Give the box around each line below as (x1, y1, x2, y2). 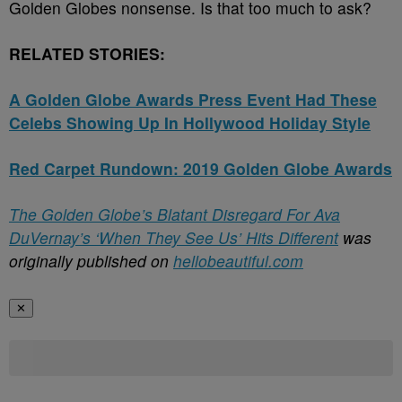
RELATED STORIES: (9, 41, 165, 65)
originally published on (9, 249, 173, 272)
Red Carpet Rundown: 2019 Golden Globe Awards (9, 156, 392, 179)
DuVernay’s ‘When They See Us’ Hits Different (9, 225, 338, 249)
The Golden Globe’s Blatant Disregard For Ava (9, 202, 340, 225)
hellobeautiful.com (173, 249, 303, 272)
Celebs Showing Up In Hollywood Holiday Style (9, 110, 371, 134)
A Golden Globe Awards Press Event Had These (9, 87, 377, 110)
